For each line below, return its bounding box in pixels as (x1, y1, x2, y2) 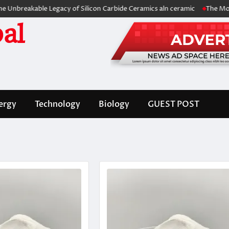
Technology (35, 98, 80, 110)
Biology (99, 98, 129, 110)
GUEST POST (148, 98, 199, 110)
